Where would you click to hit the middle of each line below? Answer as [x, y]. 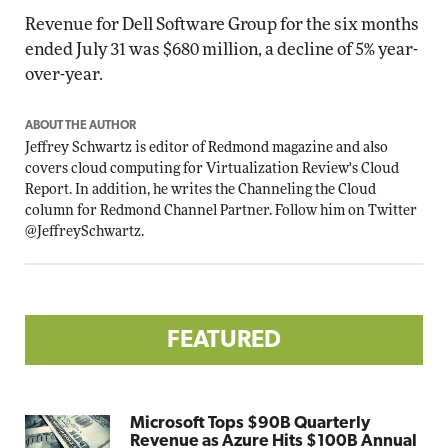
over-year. [64, 74]
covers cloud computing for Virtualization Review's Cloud [212, 169]
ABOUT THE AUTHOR [80, 126]
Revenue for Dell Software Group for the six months [222, 24]
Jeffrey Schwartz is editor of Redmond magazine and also [206, 148]
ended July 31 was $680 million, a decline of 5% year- [221, 49]
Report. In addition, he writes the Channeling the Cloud [200, 190]
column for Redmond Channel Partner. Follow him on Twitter [221, 211]
